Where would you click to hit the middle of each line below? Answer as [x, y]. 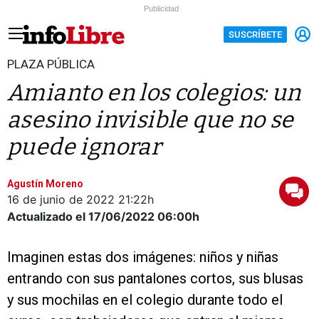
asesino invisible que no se [151, 120]
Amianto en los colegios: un [154, 93]
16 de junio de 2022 [61, 199]
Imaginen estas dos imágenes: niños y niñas [143, 257]
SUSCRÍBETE [255, 34]
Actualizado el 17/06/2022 [81, 216]
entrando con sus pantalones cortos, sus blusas [155, 278]
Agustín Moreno [45, 184]
